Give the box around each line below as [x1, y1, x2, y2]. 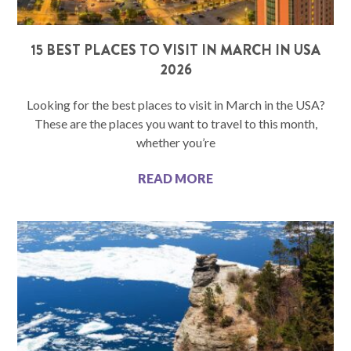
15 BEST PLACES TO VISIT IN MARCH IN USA [31, 40, 320, 61]
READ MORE [138, 171, 213, 186]
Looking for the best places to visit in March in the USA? [26, 97, 325, 113]
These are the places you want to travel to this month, [34, 116, 317, 132]
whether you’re [136, 135, 215, 150]
